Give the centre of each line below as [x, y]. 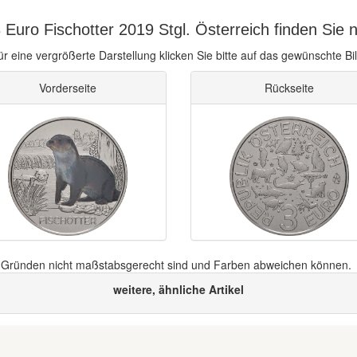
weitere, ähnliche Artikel [178, 289]
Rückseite [289, 88]
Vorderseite [68, 88]
